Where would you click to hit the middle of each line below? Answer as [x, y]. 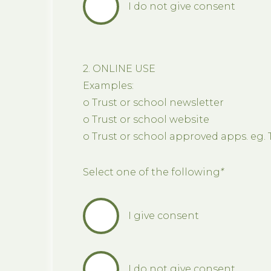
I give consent [164, 215]
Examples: [108, 85]
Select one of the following [152, 172]
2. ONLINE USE [119, 68]
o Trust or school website [146, 119]
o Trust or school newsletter [153, 102]
